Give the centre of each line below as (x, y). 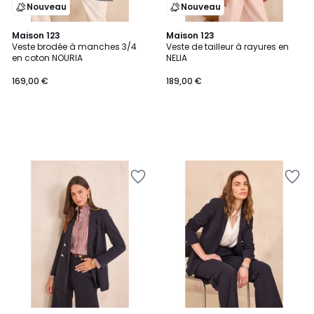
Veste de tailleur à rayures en (227, 47)
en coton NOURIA (47, 58)
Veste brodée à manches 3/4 (74, 47)
